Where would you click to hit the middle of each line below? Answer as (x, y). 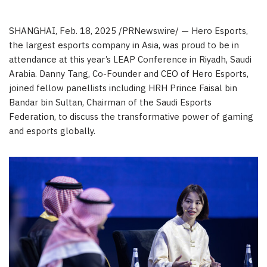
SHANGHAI (32, 32)
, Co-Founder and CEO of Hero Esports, (168, 74)
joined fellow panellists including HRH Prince (104, 89)
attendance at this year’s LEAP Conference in (104, 60)
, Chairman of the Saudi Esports (147, 103)
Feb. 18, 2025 (88, 32)
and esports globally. (52, 132)
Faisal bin (218, 89)
